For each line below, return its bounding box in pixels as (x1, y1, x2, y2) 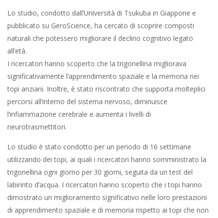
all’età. (7, 46, 27, 55)
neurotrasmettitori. (7, 122, 67, 131)
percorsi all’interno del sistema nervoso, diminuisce (7, 97, 167, 106)
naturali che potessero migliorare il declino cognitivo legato (7, 34, 193, 43)
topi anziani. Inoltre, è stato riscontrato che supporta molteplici (7, 84, 205, 93)
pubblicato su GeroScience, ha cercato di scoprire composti (7, 21, 194, 30)
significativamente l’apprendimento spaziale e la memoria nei (7, 72, 199, 81)
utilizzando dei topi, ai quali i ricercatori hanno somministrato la (7, 155, 206, 164)
